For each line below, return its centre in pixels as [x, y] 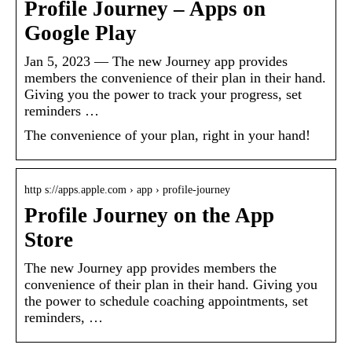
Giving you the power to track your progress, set [163, 95]
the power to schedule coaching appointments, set [166, 301]
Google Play [81, 33]
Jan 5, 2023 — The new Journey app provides [156, 62]
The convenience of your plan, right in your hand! [167, 136]
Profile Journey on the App [149, 216]
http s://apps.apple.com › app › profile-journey [127, 190]
